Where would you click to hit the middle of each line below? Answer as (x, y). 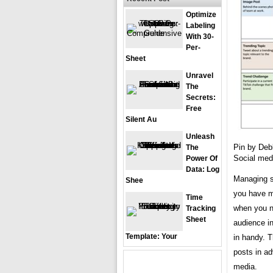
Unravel (200, 76)
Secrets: (201, 97)
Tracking (201, 208)
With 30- (200, 37)
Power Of (202, 158)
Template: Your (151, 236)
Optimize (201, 15)
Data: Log (203, 169)
